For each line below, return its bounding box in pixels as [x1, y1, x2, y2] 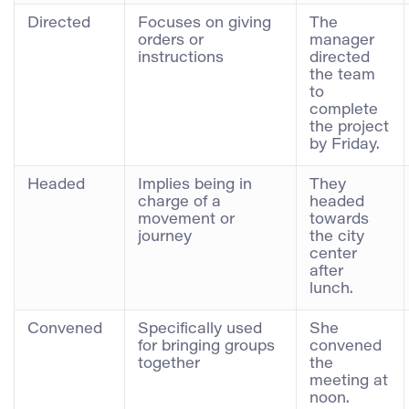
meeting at [309, 373, 388, 389]
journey [138, 229, 192, 245]
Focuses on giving [138, 16, 271, 31]
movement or [138, 212, 235, 227]
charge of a [138, 194, 221, 210]
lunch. [309, 281, 353, 297]
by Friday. [309, 137, 380, 152]
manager [309, 33, 374, 48]
